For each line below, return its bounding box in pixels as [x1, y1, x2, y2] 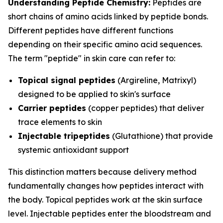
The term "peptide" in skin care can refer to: [8, 53, 175, 63]
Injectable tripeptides [18, 131, 110, 141]
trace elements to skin [18, 117, 102, 127]
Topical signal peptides [18, 75, 115, 85]
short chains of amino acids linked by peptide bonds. [8, 11, 208, 21]
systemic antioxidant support [18, 145, 129, 155]
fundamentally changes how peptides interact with [8, 181, 204, 191]
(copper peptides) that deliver [86, 103, 204, 113]
